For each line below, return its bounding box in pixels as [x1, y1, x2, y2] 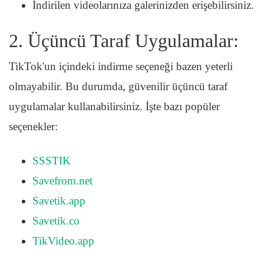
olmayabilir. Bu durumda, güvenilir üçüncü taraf [9, 80, 227, 93]
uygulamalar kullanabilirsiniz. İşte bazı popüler [9, 100, 220, 113]
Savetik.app [32, 194, 85, 207]
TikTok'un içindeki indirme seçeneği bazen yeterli [9, 60, 233, 72]
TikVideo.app [32, 234, 94, 247]
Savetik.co [32, 214, 80, 227]
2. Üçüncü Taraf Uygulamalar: [9, 29, 239, 51]
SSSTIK [32, 154, 71, 167]
